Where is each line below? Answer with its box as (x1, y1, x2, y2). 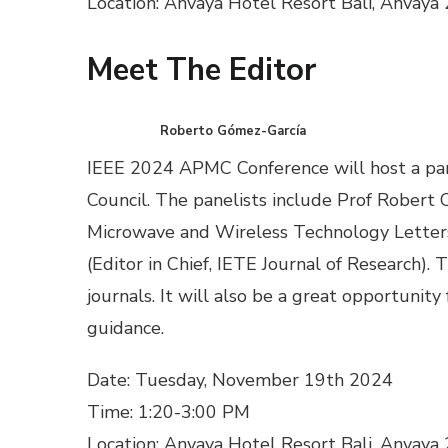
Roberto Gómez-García (160, 122, 307, 141)
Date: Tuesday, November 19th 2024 (87, 368, 393, 393)
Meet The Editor (87, 48, 316, 91)
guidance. (87, 316, 164, 341)
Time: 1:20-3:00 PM (87, 400, 250, 425)
